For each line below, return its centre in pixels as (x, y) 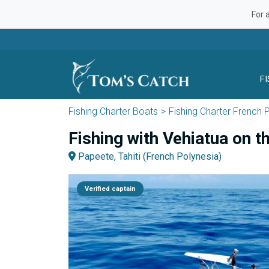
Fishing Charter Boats (113, 111)
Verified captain (110, 189)
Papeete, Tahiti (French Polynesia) (149, 156)
